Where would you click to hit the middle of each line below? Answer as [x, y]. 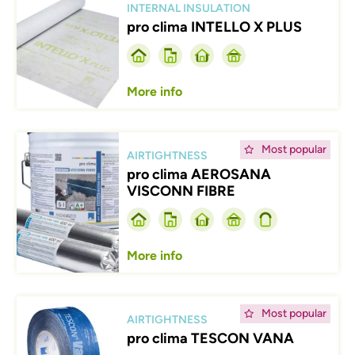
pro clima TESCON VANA [210, 338]
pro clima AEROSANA [198, 174]
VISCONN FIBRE [181, 191]
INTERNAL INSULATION [188, 8]
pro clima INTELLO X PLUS [214, 27]
